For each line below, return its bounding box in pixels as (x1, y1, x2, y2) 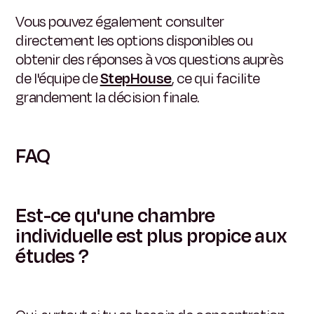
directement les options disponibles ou (15, 29, 253, 51)
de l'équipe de (15, 67, 100, 89)
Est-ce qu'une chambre (15, 201, 215, 230)
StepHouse (100, 67, 172, 89)
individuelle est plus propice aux (15, 221, 287, 250)
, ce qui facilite (171, 67, 261, 89)
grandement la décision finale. (15, 86, 199, 108)
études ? (15, 242, 89, 271)
